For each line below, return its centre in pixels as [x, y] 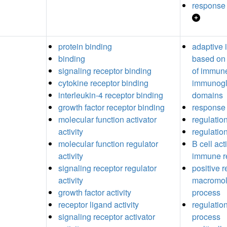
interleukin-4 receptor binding [111, 95]
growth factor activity [95, 192]
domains [207, 95]
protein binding [85, 46]
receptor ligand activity [99, 204]
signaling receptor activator [107, 216]
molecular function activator [107, 119]
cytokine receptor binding [103, 83]
